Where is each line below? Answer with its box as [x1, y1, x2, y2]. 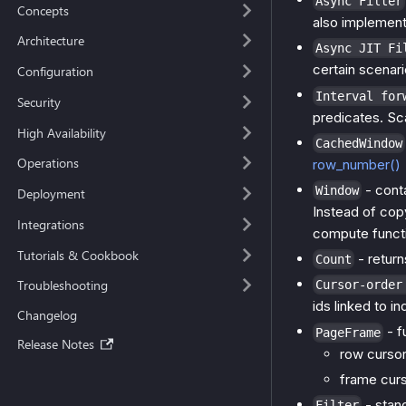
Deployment [16, 185, 85, 202]
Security [16, 92, 61, 111]
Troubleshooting [16, 276, 108, 295]
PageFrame [315, 324, 381, 340]
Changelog [16, 306, 77, 324]
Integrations [16, 215, 84, 233]
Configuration [16, 63, 93, 80]
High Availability [16, 123, 106, 141]
